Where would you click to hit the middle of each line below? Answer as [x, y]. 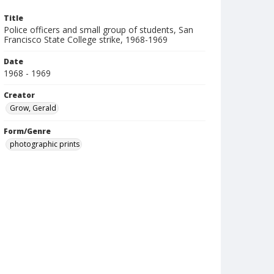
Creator [19, 95]
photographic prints [45, 144]
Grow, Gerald [33, 108]
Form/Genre [27, 131]
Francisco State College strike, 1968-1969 [86, 39]
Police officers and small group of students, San [98, 30]
